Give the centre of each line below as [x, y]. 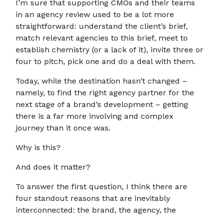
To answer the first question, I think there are [101, 186]
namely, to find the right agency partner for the [105, 93]
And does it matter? [53, 167]
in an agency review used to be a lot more [95, 14]
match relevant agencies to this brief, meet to [102, 38]
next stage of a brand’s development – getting [102, 104]
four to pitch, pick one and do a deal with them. [106, 61]
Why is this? [38, 147]
